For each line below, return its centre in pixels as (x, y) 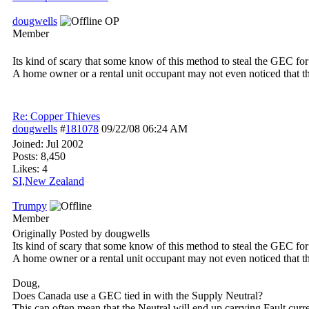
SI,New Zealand (48, 181)
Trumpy (30, 206)
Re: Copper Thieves (56, 116)
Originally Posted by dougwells (81, 233)
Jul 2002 (65, 144)
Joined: (29, 144)
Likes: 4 (30, 169)
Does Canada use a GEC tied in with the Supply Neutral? (138, 296)
